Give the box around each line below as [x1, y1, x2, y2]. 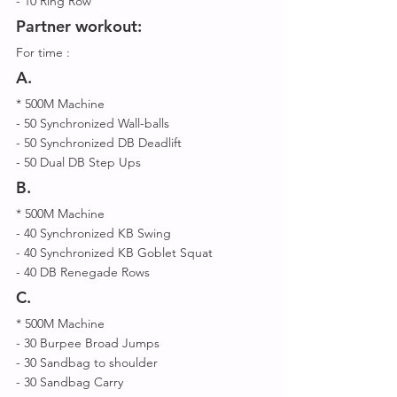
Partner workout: [16, 16, 146, 36]
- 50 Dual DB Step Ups [16, 154, 144, 170]
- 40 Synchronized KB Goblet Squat [16, 245, 216, 261]
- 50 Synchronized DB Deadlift [16, 135, 185, 151]
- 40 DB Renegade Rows [16, 264, 157, 280]
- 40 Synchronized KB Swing [16, 225, 175, 241]
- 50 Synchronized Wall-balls [16, 115, 173, 131]
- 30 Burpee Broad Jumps [16, 335, 163, 351]
